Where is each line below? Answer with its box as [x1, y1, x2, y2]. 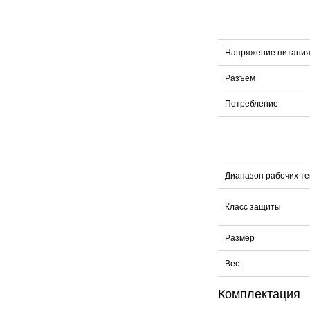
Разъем [225, 73, 255, 83]
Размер [225, 232, 255, 243]
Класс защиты [225, 201, 281, 212]
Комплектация [218, 286, 300, 301]
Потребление [225, 98, 278, 109]
